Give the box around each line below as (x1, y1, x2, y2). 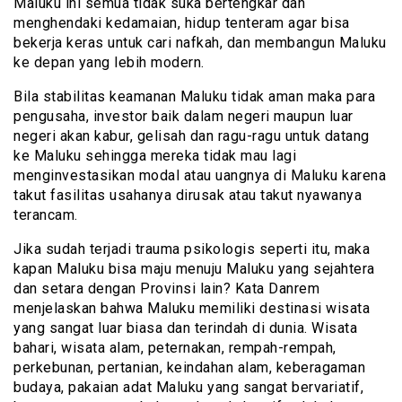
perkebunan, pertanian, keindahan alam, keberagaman (13, 359, 365, 377)
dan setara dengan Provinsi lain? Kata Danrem (13, 280, 319, 298)
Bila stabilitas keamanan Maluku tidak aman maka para (13, 88, 375, 106)
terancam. (13, 206, 78, 224)
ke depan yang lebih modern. (13, 54, 205, 72)
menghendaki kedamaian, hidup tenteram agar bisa (13, 14, 350, 32)
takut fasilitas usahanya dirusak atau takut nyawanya (13, 187, 362, 205)
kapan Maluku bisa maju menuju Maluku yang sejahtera (13, 260, 375, 278)
